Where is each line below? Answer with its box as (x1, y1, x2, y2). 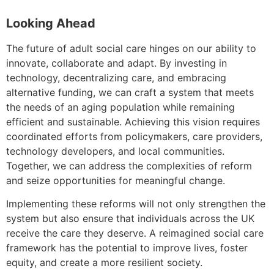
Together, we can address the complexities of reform (6, 159, 252, 172)
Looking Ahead (6, 15, 95, 31)
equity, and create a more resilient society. (6, 256, 202, 269)
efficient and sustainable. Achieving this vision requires (6, 115, 260, 128)
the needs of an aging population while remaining (6, 100, 235, 113)
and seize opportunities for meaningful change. (6, 174, 225, 187)
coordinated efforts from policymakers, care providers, (6, 130, 262, 143)
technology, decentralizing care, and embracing (6, 71, 226, 84)
